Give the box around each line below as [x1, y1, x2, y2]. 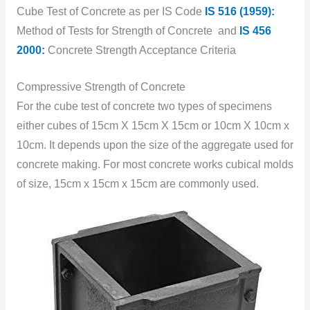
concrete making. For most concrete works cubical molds [16, 158, 293, 170]
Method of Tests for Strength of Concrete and [16, 24, 239, 37]
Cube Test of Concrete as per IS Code [16, 5, 205, 17]
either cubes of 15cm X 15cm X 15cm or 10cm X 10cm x [16, 119, 289, 131]
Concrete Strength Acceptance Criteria [44, 44, 236, 56]
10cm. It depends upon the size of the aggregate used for [16, 138, 293, 151]
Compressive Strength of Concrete [16, 80, 185, 93]
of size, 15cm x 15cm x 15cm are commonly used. [16, 177, 259, 190]
